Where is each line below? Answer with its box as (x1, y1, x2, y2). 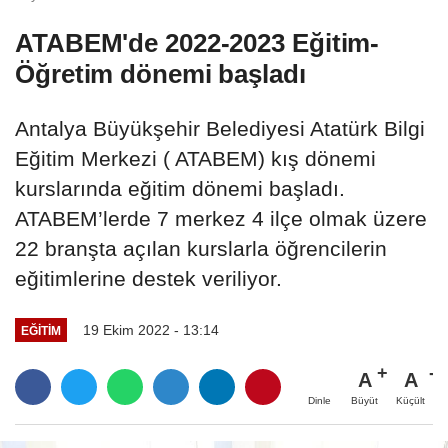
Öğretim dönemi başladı (15, 59, 306, 90)
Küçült (396, 395, 425, 407)
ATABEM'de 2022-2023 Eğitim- (15, 28, 380, 59)
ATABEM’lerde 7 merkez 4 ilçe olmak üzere (15, 207, 427, 231)
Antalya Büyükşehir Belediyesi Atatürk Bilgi (15, 117, 425, 141)
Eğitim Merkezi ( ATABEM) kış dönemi (15, 147, 376, 171)
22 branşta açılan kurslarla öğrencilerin (15, 237, 387, 261)
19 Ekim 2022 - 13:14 (82, 322, 219, 339)
